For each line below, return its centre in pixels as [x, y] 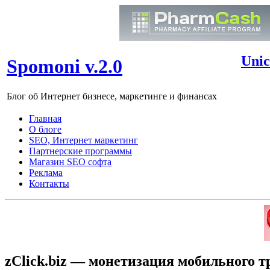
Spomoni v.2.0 [64, 67]
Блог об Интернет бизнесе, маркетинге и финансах [112, 96]
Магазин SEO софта [70, 162]
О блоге [45, 129]
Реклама [46, 173]
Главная [45, 118]
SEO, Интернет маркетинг [83, 140]
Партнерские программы [80, 151]
